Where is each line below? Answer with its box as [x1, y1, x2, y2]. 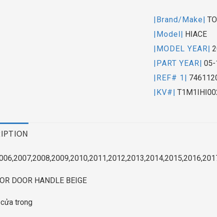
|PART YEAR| [154, 58, 203, 68]
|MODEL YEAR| [154, 44, 211, 53]
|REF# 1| [154, 73, 188, 82]
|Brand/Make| [154, 15, 206, 24]
